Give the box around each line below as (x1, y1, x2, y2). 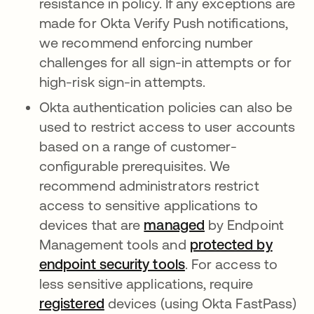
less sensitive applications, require (39, 275, 253, 292)
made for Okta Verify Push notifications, (39, 15, 289, 32)
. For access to (184, 256, 278, 273)
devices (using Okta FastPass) (104, 295, 297, 312)
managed (144, 217, 205, 233)
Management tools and (39, 236, 190, 253)
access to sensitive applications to (39, 197, 258, 214)
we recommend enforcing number (39, 34, 254, 51)
